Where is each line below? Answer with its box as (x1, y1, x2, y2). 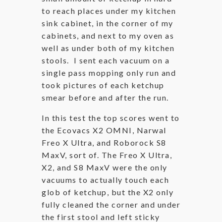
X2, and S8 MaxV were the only (42, 163, 167, 172)
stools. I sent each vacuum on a (42, 55, 169, 65)
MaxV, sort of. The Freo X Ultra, (42, 150, 172, 160)
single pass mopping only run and (42, 68, 176, 78)
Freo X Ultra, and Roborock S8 (42, 138, 166, 148)
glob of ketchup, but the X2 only (42, 187, 173, 197)
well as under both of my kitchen (42, 43, 174, 53)
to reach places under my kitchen (42, 6, 176, 16)
